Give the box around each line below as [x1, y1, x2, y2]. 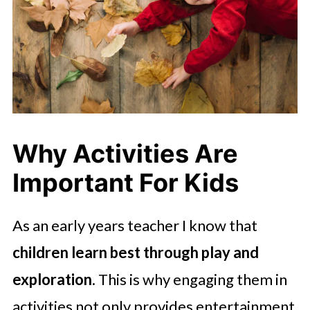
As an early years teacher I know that [12, 215, 257, 235]
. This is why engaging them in [91, 269, 287, 289]
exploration [12, 269, 92, 289]
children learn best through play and [12, 242, 259, 262]
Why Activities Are [12, 138, 238, 169]
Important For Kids [12, 167, 239, 198]
